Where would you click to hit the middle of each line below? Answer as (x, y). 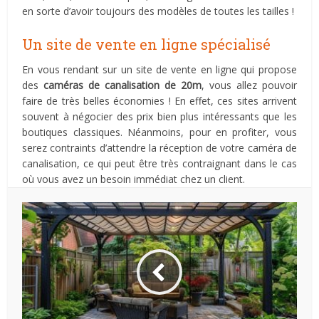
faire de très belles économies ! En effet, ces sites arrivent (159, 101)
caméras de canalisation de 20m (122, 85)
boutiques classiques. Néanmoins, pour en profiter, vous (159, 132)
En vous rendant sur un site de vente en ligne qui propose (159, 69)
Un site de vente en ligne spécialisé (147, 44)
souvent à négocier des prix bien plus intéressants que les (159, 116)
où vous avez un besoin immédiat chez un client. (134, 179)
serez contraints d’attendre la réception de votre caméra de (159, 148)
